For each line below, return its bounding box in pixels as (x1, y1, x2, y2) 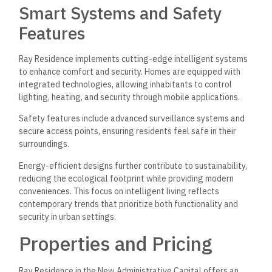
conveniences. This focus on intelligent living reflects (19, 185, 220, 197)
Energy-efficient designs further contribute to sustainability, (19, 160, 248, 171)
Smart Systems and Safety (19, 1, 222, 24)
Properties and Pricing (19, 230, 213, 256)
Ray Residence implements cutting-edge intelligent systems (19, 53, 248, 64)
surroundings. (19, 138, 70, 150)
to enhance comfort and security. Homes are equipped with (19, 66, 241, 77)
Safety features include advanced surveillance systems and (19, 113, 245, 124)
